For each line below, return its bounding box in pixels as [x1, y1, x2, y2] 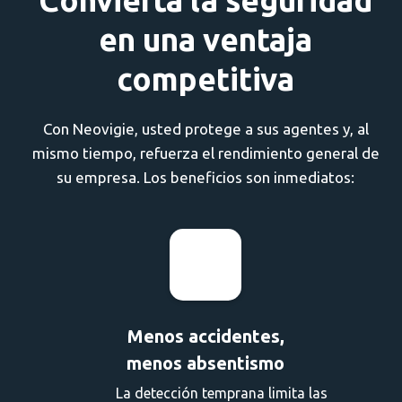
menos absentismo [127, 352, 284, 373]
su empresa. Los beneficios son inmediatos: [57, 168, 354, 186]
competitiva [117, 60, 294, 97]
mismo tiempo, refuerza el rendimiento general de [31, 144, 380, 162]
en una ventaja [99, 21, 312, 57]
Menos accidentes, [127, 325, 284, 346]
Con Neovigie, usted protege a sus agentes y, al [42, 119, 369, 137]
